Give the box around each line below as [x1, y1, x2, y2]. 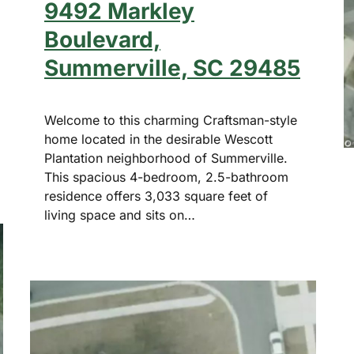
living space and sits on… [44, 207, 195, 224]
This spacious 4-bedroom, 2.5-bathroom [44, 169, 288, 186]
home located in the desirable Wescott [44, 131, 273, 148]
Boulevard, [44, 26, 160, 54]
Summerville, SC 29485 [44, 55, 300, 82]
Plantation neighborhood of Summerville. [44, 150, 288, 167]
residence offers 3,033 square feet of [44, 188, 268, 205]
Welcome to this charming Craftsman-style [44, 112, 297, 129]
